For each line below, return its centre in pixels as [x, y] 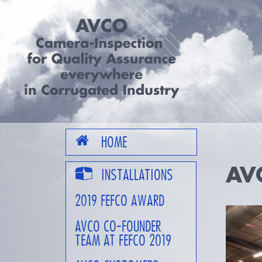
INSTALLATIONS [137, 175]
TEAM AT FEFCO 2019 [123, 240]
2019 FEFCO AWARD [120, 201]
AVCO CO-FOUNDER [118, 226]
